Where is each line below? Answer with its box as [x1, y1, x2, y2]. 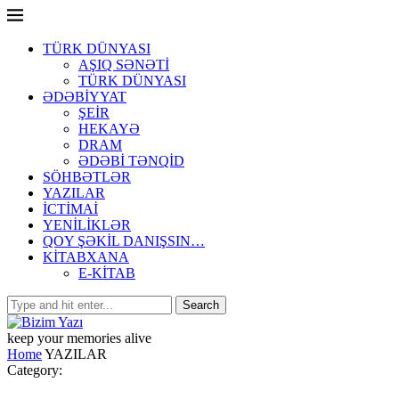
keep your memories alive [7, 330, 151, 346]
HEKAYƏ [78, 121, 140, 136]
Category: [7, 362, 62, 378]
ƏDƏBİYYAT [43, 89, 126, 104]
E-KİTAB [78, 265, 135, 281]
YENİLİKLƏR [43, 217, 131, 232]
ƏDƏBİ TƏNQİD [78, 153, 184, 168]
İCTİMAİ [43, 201, 98, 216]
